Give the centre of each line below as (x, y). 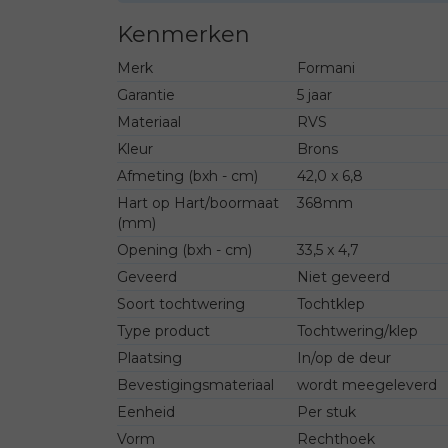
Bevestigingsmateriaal (195, 384)
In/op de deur (343, 357)
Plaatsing (149, 357)
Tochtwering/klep (357, 330)
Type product (163, 330)
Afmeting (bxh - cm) (187, 175)
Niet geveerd (343, 276)
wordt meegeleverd (366, 384)
